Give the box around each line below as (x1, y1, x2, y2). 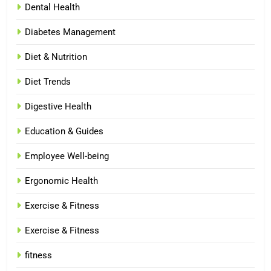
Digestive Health (25, 100, 91, 112)
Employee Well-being (25, 150, 109, 162)
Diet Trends (25, 76, 71, 87)
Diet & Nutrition (25, 51, 87, 62)
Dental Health (25, 1, 80, 13)
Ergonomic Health (25, 175, 98, 186)
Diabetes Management (25, 26, 116, 38)
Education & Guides (25, 125, 103, 137)
